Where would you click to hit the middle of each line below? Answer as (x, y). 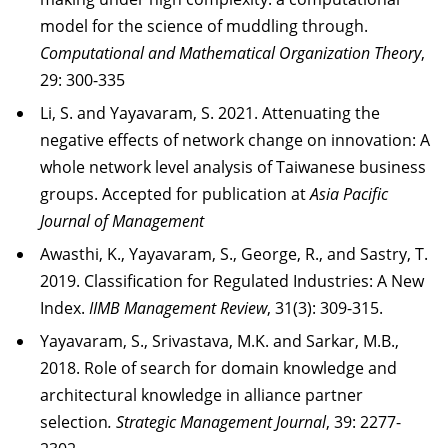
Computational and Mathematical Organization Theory (230, 52)
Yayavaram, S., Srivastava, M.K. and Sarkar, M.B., (219, 340)
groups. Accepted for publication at (175, 193)
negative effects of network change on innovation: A (235, 139)
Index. (64, 307)
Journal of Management (122, 220)
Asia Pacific (349, 193)
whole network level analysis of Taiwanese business (233, 166)
